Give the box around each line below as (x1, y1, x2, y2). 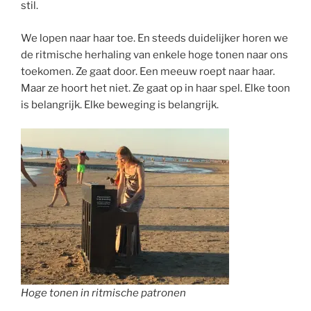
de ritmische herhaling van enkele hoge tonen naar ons (21, 48, 288, 61)
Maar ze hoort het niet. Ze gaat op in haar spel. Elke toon (21, 81, 290, 94)
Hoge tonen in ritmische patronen (21, 287, 186, 300)
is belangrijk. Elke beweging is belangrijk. (21, 98, 219, 111)
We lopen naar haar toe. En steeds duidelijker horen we (21, 31, 288, 44)
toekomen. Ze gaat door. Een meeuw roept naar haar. (21, 65, 275, 78)
